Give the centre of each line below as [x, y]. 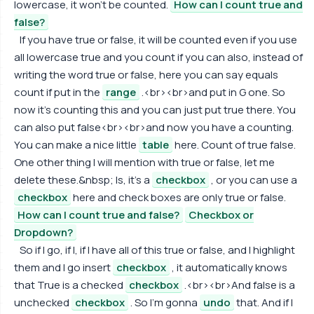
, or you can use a [253, 180]
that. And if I [264, 302]
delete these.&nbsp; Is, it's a [83, 180]
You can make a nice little [76, 145]
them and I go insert [63, 267]
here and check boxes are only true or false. [178, 197]
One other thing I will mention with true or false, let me [144, 162]
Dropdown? [43, 232]
